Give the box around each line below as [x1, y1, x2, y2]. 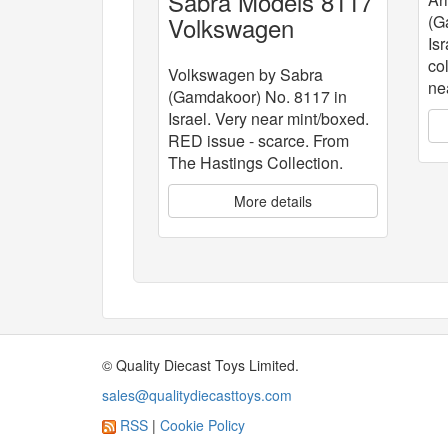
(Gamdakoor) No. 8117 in [168, 84, 347, 108]
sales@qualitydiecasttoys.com [102, 384, 292, 405]
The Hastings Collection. [168, 150, 343, 174]
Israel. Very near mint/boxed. [168, 106, 369, 130]
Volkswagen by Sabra [168, 62, 323, 86]
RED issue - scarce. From [168, 128, 349, 152]
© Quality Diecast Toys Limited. [102, 354, 299, 375]
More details [234, 190, 313, 211]
